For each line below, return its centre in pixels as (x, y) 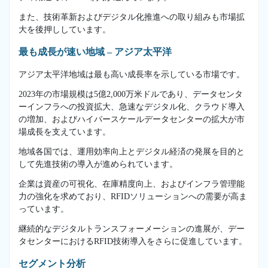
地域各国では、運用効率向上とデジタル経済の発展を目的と (132, 151)
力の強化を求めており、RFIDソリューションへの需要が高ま (133, 196)
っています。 (44, 209)
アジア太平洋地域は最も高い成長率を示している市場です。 (132, 74)
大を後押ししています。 (65, 29)
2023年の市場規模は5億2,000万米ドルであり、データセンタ (131, 94)
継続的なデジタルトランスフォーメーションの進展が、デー (132, 229)
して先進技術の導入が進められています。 (98, 164)
